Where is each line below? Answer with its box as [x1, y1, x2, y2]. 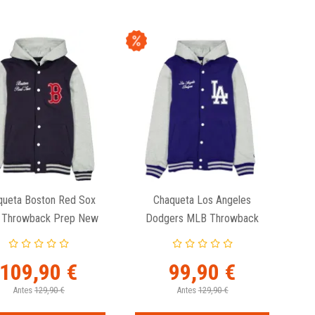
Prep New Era [171, 229, 233, 243]
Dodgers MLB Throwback [146, 211, 259, 225]
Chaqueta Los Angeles [153, 193, 252, 207]
